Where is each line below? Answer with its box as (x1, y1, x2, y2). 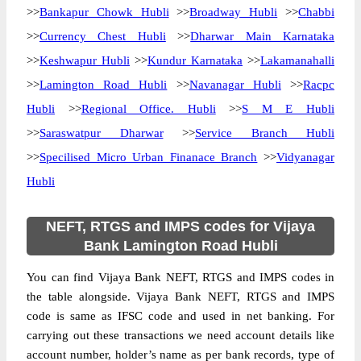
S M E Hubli (242, 102, 335, 115)
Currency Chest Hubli (39, 30, 166, 43)
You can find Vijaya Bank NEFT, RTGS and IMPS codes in (27, 271, 334, 284)
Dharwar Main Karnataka (190, 30, 335, 43)
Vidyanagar (276, 151, 335, 164)
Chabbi (298, 6, 335, 19)
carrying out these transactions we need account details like (27, 329, 334, 342)
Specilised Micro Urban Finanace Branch (39, 151, 258, 164)
